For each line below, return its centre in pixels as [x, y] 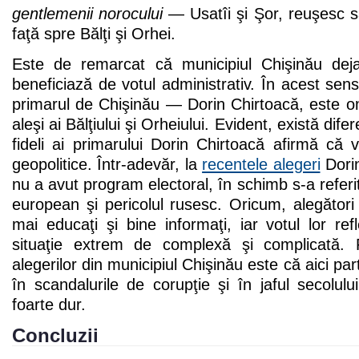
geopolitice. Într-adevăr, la [107, 165]
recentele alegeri [261, 165]
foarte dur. [49, 305]
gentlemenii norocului [88, 14]
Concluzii [55, 336]
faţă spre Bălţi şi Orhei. [94, 34]
